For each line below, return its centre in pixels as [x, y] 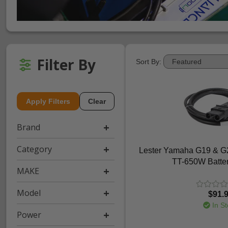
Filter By [66, 65]
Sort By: [149, 62]
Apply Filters [48, 102]
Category [34, 149]
